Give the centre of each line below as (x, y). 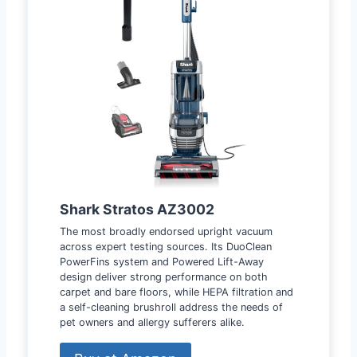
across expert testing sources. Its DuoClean (166, 246)
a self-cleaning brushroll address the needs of (171, 307)
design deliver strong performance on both (164, 277)
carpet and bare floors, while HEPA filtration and (177, 292)
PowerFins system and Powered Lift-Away (162, 261)
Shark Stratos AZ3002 (137, 209)
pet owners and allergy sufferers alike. (152, 322)
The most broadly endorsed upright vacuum (166, 231)
